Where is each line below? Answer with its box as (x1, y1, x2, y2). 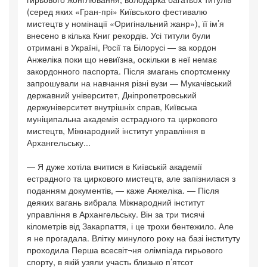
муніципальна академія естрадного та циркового (27, 113, 218, 125)
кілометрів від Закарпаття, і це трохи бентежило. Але (27, 220, 234, 232)
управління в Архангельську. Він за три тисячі (27, 208, 204, 221)
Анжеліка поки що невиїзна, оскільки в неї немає (27, 53, 217, 66)
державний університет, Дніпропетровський (27, 89, 197, 101)
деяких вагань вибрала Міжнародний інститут (27, 196, 204, 209)
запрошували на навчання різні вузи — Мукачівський (27, 77, 232, 89)
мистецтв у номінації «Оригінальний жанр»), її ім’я (27, 17, 224, 30)
